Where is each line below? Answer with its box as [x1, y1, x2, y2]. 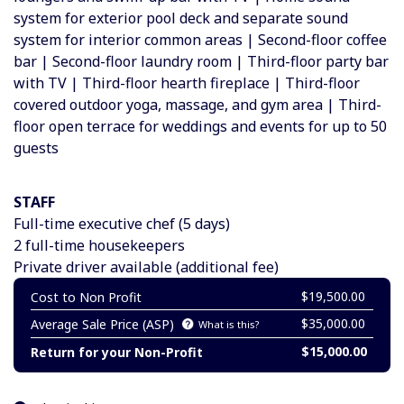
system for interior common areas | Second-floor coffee [14, 29, 387, 50]
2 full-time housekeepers [14, 234, 185, 255]
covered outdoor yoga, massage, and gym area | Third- [14, 94, 381, 115]
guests [14, 137, 59, 158]
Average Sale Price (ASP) [31, 315, 174, 333]
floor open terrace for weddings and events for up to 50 [14, 115, 387, 136]
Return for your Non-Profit [31, 343, 203, 361]
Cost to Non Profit [31, 288, 142, 306]
